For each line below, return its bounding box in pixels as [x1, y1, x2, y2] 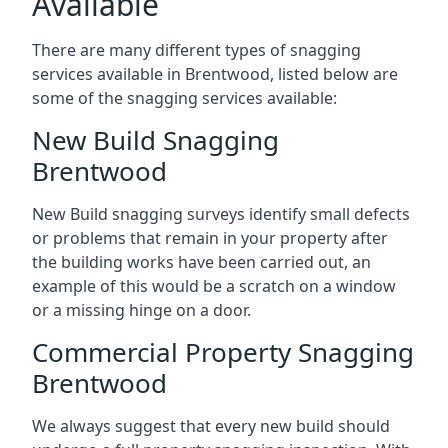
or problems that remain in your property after [32, 226, 388, 249]
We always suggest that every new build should [32, 414, 390, 437]
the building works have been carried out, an [32, 250, 371, 273]
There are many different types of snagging [32, 38, 361, 61]
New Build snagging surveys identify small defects [32, 202, 410, 225]
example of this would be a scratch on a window [32, 274, 396, 297]
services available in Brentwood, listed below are [32, 62, 398, 85]
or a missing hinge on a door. [32, 298, 251, 321]
